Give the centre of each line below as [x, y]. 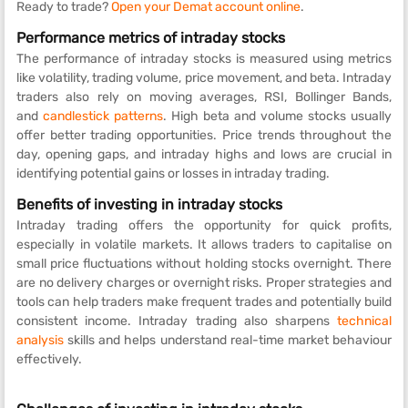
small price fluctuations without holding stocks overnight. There [204, 263]
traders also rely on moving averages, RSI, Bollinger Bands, [204, 97]
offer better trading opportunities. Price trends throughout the [204, 135]
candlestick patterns [103, 116]
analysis [40, 340]
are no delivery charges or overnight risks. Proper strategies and [204, 282]
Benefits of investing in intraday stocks [149, 204]
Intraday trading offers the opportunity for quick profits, [204, 225]
